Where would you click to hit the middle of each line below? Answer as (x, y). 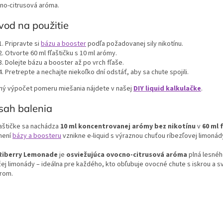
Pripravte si (23, 44)
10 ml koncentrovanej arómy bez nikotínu (128, 127)
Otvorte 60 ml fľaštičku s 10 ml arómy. (61, 53)
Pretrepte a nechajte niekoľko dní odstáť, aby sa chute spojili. (97, 72)
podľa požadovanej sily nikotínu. (135, 44)
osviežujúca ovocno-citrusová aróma (127, 155)
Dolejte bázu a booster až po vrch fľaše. (64, 62)
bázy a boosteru (37, 136)
